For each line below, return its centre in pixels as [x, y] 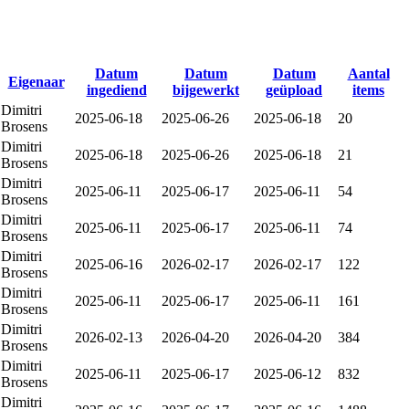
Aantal [368, 73]
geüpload [294, 89]
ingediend [116, 89]
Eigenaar [36, 81]
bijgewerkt [206, 89]
